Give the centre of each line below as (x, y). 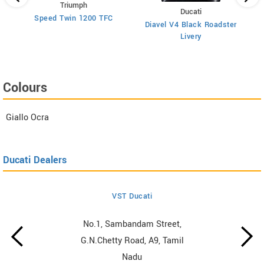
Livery (191, 36)
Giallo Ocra (27, 117)
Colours (25, 88)
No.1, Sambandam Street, (132, 224)
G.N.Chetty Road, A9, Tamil (132, 240)
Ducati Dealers (35, 160)
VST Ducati (132, 196)
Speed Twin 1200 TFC (74, 18)
